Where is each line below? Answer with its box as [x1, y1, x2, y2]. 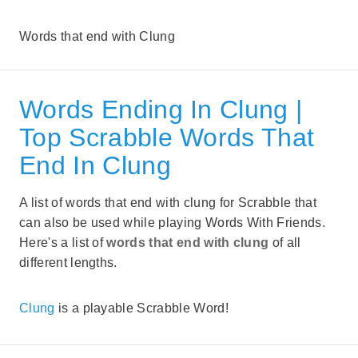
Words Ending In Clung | [19, 94, 303, 124]
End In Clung [19, 150, 171, 180]
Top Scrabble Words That [19, 122, 315, 152]
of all [272, 235, 301, 249]
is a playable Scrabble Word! [54, 300, 229, 315]
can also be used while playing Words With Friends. [19, 215, 326, 229]
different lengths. [19, 255, 117, 269]
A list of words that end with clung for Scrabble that [19, 195, 316, 209]
